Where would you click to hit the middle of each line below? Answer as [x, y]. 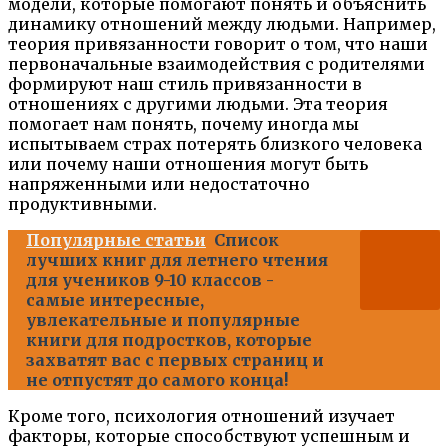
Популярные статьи [116, 240]
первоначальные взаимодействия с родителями [216, 64]
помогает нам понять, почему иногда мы [183, 124]
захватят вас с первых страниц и [175, 360]
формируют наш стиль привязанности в [185, 84]
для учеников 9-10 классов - [150, 280]
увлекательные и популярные [163, 320]
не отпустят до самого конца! [157, 380]
